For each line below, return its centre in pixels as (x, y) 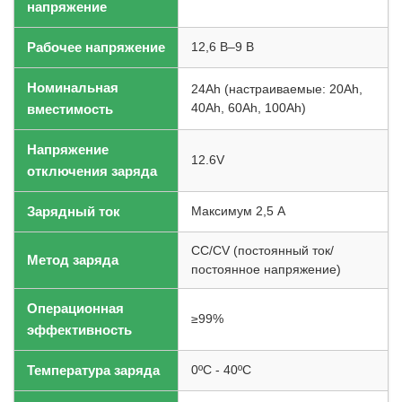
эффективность (79, 330)
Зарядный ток (74, 212)
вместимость (70, 109)
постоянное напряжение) (266, 270)
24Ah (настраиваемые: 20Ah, (277, 90)
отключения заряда (92, 171)
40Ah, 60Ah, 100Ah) (249, 109)
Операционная (75, 309)
